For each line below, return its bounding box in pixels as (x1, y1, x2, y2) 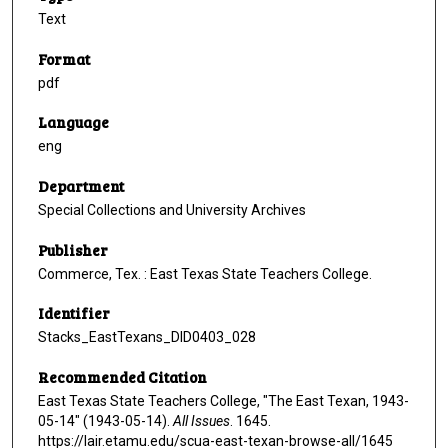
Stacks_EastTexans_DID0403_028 (38, 329, 256, 346)
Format (38, 48, 90, 69)
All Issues (173, 413, 230, 430)
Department (38, 176, 124, 197)
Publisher (38, 239, 108, 260)
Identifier (38, 303, 110, 324)
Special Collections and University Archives (38, 202, 306, 219)
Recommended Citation (38, 367, 207, 388)
